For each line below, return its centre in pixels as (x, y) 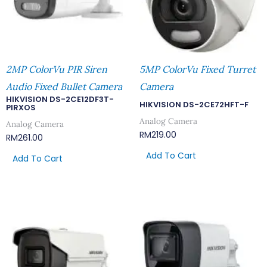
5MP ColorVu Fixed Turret (198, 69)
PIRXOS (21, 108)
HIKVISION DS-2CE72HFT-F (194, 105)
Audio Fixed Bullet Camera (64, 87)
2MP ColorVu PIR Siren (57, 69)
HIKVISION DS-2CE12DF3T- (60, 100)
